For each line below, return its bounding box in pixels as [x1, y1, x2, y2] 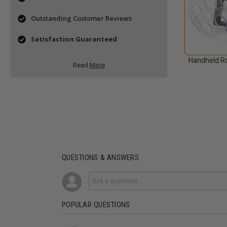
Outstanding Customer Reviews [31, 14, 132, 23]
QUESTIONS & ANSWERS [62, 153, 139, 163]
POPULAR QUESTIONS [62, 200, 130, 209]
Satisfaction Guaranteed [31, 34, 117, 44]
